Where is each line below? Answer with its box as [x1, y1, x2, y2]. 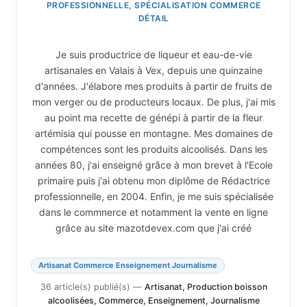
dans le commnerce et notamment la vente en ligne [39, 206, 268, 218]
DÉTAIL [138, 12, 169, 23]
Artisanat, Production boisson [144, 281, 267, 292]
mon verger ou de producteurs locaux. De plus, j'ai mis [32, 95, 275, 108]
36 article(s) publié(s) [40, 281, 130, 292]
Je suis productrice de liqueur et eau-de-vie [55, 48, 252, 60]
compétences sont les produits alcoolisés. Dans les [40, 143, 267, 155]
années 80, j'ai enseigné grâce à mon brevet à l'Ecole [34, 158, 273, 171]
